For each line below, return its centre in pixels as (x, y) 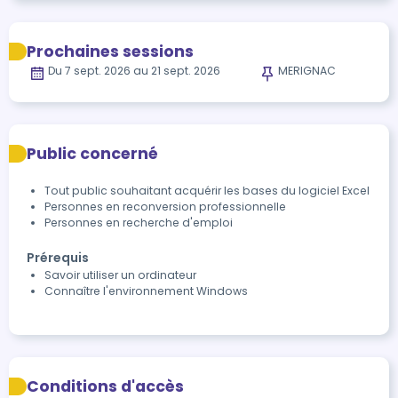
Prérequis (58, 258)
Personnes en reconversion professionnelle (165, 207)
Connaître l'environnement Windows (146, 291)
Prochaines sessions (110, 52)
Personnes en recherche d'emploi (139, 223)
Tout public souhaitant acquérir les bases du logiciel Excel (207, 191)
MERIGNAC (306, 71)
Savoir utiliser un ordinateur (120, 275)
